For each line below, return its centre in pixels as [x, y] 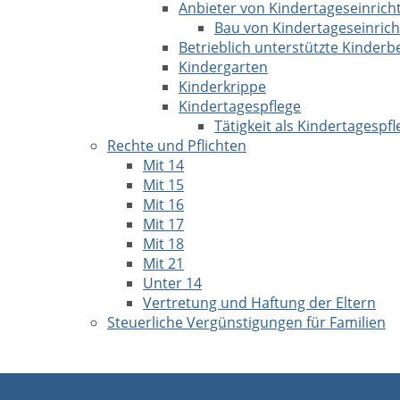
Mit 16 [163, 204]
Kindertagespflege [240, 106]
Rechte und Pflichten [177, 146]
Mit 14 [163, 165]
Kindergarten [223, 67]
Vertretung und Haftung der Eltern [259, 303]
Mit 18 [163, 244]
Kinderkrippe [222, 87]
